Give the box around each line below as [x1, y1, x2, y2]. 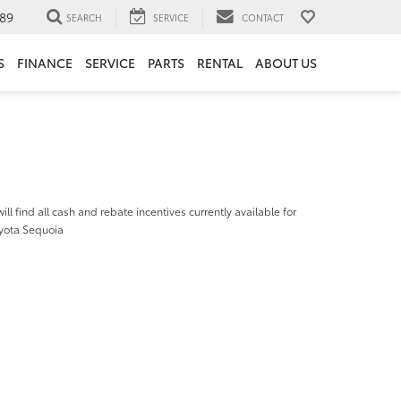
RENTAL [197, 54, 243, 73]
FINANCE [17, 54, 73, 73]
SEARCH [66, 10, 102, 24]
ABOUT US [255, 54, 317, 73]
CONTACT [242, 10, 284, 24]
